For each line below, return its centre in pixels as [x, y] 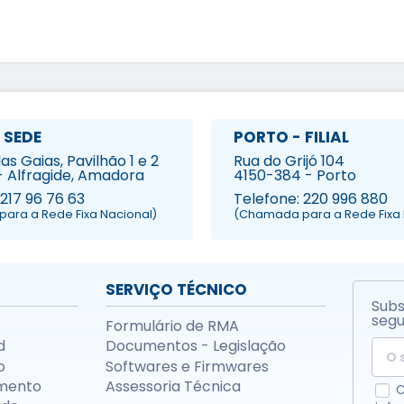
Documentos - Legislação [195, 346]
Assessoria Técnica [173, 386]
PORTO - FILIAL [291, 138]
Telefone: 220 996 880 [311, 198]
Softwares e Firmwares [187, 366]
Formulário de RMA [172, 326]
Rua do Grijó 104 [289, 161]
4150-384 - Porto [295, 175]
